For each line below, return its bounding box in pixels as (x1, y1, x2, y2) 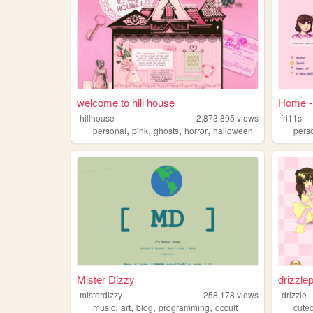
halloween (212, 124, 253, 136)
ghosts (153, 124, 179, 136)
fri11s (281, 111, 303, 124)
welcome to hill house (76, 94, 175, 110)
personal (92, 124, 126, 136)
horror (184, 124, 208, 136)
